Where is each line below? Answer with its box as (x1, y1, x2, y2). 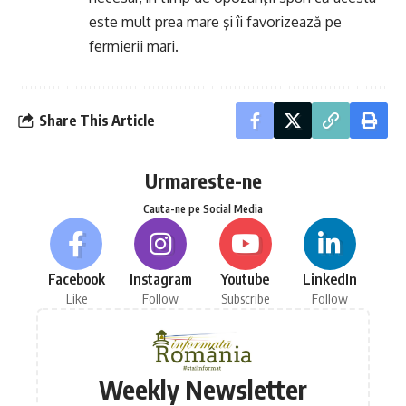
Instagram (129, 270, 192, 288)
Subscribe (221, 290, 270, 306)
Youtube (221, 270, 270, 288)
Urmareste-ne (144, 168, 262, 193)
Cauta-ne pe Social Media (143, 202, 263, 216)
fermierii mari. (89, 37, 179, 55)
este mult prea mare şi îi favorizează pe (89, 13, 342, 31)
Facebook (47, 270, 105, 288)
